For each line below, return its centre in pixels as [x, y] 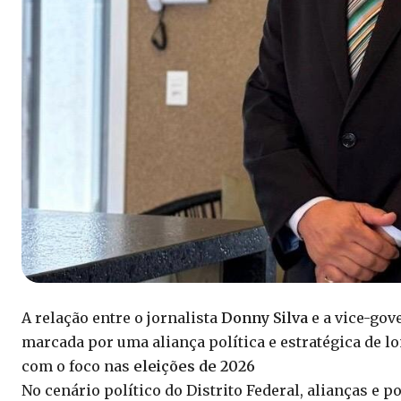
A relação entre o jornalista [121, 318]
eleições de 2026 [194, 367]
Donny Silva [264, 318]
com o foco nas [77, 367]
